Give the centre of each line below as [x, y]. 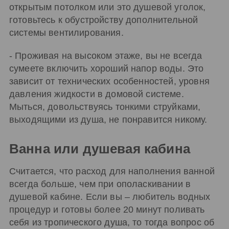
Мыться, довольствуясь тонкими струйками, [105, 107]
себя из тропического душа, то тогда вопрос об [112, 222]
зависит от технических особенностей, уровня [109, 81]
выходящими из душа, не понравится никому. [108, 119]
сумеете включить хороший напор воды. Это [107, 68]
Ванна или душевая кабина [100, 148]
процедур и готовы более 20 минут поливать [107, 209]
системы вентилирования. [66, 33]
